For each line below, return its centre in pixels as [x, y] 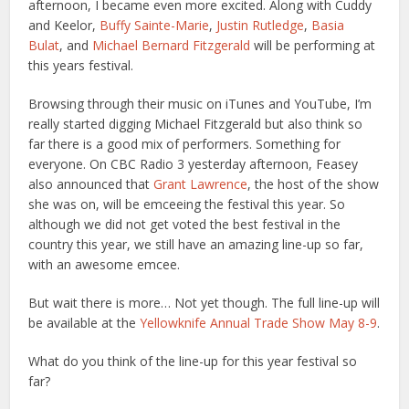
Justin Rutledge [261, 25]
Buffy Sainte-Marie [155, 25]
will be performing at [313, 45]
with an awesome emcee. [105, 264]
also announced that [91, 184]
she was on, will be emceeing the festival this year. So [187, 204]
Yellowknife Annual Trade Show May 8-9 [259, 323]
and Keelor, [64, 25]
